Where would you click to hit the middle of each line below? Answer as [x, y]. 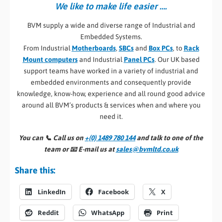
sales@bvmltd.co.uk [147, 149]
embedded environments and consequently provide [111, 83]
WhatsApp [108, 213]
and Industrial [101, 60]
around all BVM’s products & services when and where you [111, 105]
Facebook [113, 192]
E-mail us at [97, 149]
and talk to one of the [169, 138]
